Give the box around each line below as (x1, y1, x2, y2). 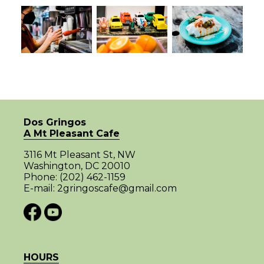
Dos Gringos (23, 116, 86, 128)
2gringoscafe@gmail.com (57, 182, 177, 194)
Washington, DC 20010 (23, 160, 130, 171)
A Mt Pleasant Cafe (23, 127, 120, 139)
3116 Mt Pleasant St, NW (23, 148, 136, 160)
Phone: (23, 171, 60, 183)
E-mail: (23, 182, 57, 194)
